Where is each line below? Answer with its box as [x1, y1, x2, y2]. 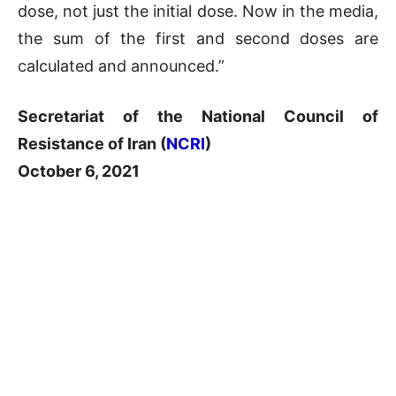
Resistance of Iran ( [18, 134, 166, 154]
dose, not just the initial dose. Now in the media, [18, 2, 378, 21]
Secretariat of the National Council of [18, 107, 378, 126]
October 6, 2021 [18, 162, 140, 181]
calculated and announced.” [18, 57, 225, 76]
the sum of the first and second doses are [18, 29, 378, 49]
